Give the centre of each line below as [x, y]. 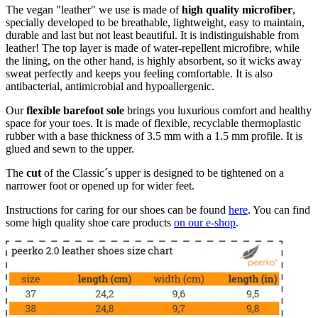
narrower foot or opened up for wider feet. [100, 185]
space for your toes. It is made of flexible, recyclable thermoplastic [153, 123]
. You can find [279, 209]
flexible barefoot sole [75, 110]
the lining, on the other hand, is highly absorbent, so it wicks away [154, 60]
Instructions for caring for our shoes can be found [117, 209]
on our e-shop [205, 222]
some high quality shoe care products [90, 222]
